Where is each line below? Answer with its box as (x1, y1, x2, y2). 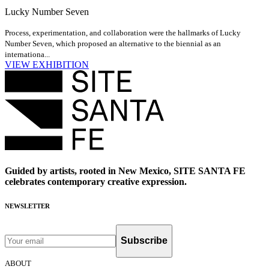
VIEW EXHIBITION (5, 59, 89, 70)
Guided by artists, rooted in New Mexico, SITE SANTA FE (5, 165, 246, 176)
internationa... (5, 50, 50, 59)
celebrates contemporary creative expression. (5, 176, 187, 187)
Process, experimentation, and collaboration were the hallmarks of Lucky (5, 28, 241, 38)
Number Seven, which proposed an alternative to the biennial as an (5, 39, 221, 49)
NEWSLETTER (5, 202, 50, 210)
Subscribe (121, 235, 168, 246)
